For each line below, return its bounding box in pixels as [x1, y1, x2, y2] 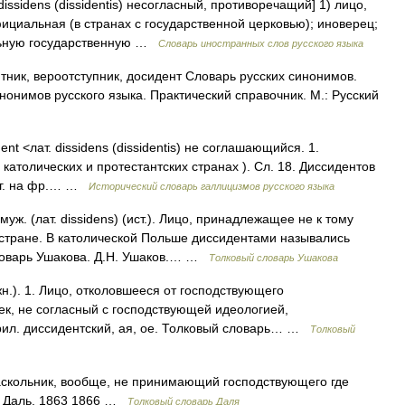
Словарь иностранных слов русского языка [158, 38, 363, 49]
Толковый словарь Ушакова [209, 252, 338, 263]
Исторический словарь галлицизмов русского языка [89, 181, 334, 192]
